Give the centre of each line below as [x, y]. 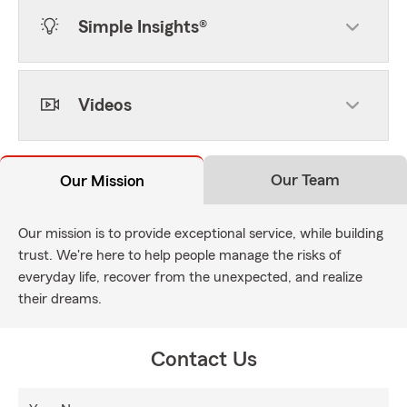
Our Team [305, 180]
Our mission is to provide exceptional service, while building [201, 233]
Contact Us [203, 360]
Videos [105, 105]
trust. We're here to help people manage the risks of [180, 255]
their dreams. [60, 299]
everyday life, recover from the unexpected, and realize [190, 277]
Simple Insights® [143, 27]
